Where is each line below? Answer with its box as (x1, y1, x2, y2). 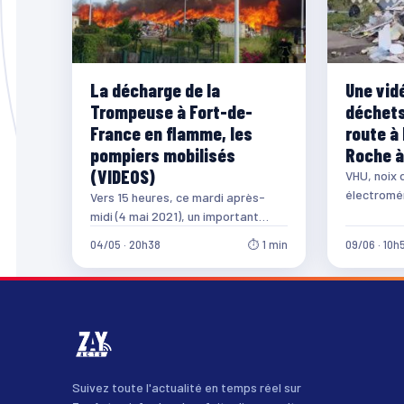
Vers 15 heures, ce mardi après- (90, 189, 265, 206)
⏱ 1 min (247, 237, 288, 252)
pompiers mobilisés (90, 143, 235, 167)
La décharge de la (90, 78, 220, 102)
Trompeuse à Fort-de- (90, 100, 252, 124)
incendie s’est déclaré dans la (90, 227, 252, 243)
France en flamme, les (90, 122, 252, 145)
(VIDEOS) (90, 165, 155, 188)
